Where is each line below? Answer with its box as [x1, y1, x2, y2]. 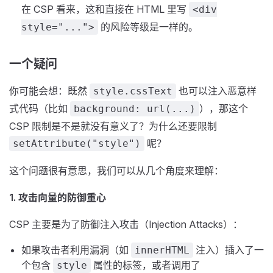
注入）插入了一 [193, 244, 264, 256]
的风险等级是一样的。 [98, 21, 198, 33]
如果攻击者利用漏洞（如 [21, 244, 131, 256]
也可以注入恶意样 [176, 85, 257, 97]
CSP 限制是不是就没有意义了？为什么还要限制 [9, 120, 217, 132]
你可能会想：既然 [9, 85, 90, 97]
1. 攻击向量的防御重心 [9, 191, 106, 204]
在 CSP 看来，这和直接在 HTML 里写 [21, 3, 189, 15]
